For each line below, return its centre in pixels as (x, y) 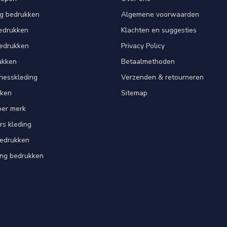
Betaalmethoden (148, 61)
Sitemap (134, 93)
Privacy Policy (143, 46)
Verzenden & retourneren (162, 77)
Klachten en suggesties (159, 30)
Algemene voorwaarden (160, 14)
